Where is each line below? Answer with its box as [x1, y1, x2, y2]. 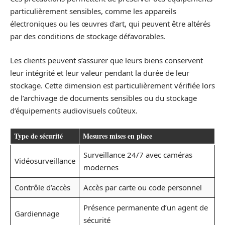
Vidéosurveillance [14, 156, 75, 166]
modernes [83, 162, 119, 172]
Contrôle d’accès [14, 182, 70, 192]
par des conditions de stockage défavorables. [10, 31, 166, 41]
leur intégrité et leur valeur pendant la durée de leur [10, 67, 189, 78]
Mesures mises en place [83, 131, 152, 141]
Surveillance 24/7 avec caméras [83, 150, 192, 160]
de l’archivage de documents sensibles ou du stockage [10, 92, 197, 103]
